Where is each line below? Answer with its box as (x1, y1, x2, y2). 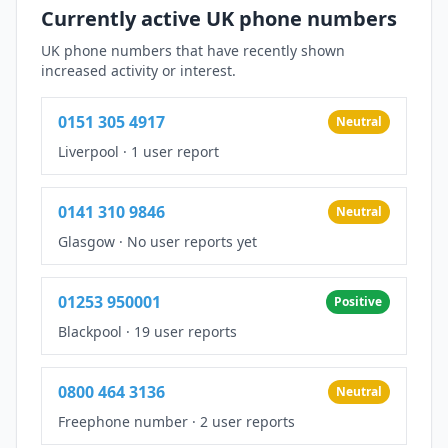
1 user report (131, 141, 219, 161)
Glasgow (58, 231, 115, 251)
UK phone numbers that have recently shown (41, 40, 345, 60)
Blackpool (58, 321, 122, 341)
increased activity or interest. (41, 60, 236, 80)
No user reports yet (127, 231, 257, 251)
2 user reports (200, 411, 295, 431)
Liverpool (58, 141, 119, 161)
